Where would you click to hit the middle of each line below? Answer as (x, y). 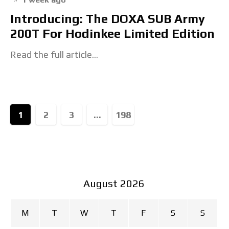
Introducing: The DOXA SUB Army (108, 18)
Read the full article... (54, 54)
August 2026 (114, 183)
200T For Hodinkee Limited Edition (112, 33)
